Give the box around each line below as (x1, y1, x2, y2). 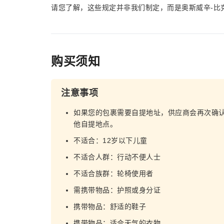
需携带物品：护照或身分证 (73, 186, 160, 194)
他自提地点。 (73, 120, 117, 128)
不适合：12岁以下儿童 (73, 136, 147, 144)
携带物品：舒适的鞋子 (73, 202, 146, 210)
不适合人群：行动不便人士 (73, 153, 160, 161)
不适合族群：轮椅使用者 (73, 169, 153, 177)
